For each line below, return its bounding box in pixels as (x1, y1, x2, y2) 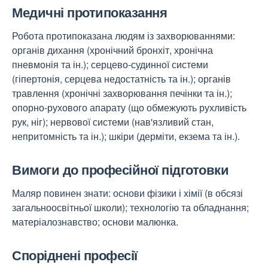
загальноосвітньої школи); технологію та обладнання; (12, 200, 249, 214)
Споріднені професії (12, 245, 138, 264)
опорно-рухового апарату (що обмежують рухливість (12, 100, 246, 114)
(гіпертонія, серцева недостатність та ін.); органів (12, 72, 231, 86)
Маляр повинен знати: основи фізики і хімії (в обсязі (12, 186, 243, 200)
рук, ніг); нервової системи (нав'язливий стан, (12, 115, 214, 129)
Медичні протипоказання (12, 2, 167, 22)
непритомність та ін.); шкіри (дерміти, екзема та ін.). (12, 129, 240, 143)
